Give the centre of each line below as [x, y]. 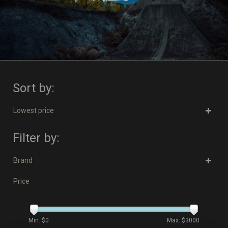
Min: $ [37, 220]
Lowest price [34, 110]
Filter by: [36, 138]
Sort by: [34, 88]
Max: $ [176, 220]
